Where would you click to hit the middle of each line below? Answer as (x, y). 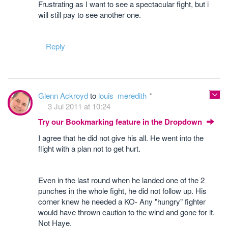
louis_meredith (122, 95)
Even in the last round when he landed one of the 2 (121, 180)
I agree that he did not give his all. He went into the (121, 138)
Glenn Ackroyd (64, 95)
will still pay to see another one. (90, 15)
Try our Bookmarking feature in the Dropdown (121, 122)
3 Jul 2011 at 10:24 (79, 106)
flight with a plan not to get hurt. (89, 148)
